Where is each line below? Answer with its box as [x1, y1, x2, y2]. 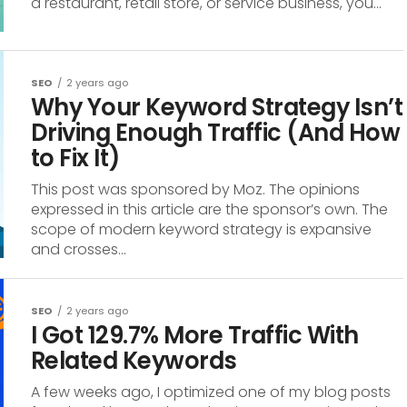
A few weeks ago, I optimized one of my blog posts [31, 382, 391, 402]
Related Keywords [31, 344, 237, 377]
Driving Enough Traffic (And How [31, 116, 401, 149]
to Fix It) [31, 142, 120, 174]
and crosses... [31, 239, 126, 260]
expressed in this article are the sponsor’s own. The [31, 199, 388, 220]
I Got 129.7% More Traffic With [31, 319, 359, 352]
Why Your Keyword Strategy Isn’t [31, 91, 403, 124]
